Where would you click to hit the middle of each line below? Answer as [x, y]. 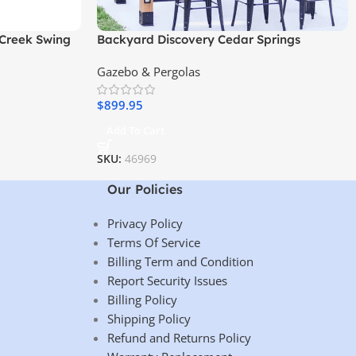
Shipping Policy [149, 319]
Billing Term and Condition [180, 262]
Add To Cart [135, 130]
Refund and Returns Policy [179, 338]
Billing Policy [142, 300]
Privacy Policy [145, 224]
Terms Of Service [153, 243]
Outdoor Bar [133, 56]
